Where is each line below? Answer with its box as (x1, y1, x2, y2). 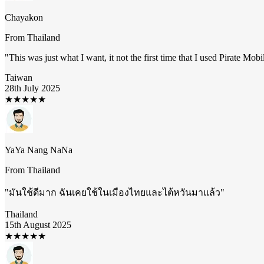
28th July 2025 (5, 82, 60, 93)
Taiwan (5, 72, 32, 82)
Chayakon (5, 12, 43, 22)
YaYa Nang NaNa (5, 144, 72, 155)
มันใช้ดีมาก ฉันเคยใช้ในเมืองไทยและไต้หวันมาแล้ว (9, 187, 220, 197)
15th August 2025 (5, 219, 71, 230)
